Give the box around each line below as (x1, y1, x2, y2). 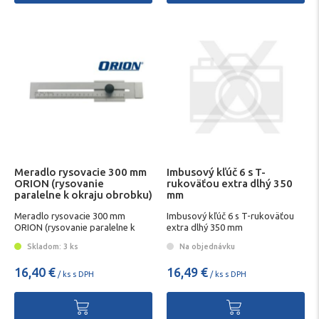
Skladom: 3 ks (25, 242, 78, 251)
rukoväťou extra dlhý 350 (167, 177, 293, 190)
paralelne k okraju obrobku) (14, 189, 152, 202)
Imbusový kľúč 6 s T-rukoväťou (167, 210, 294, 221)
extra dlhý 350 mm (167, 221, 243, 232)
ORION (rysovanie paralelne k (14, 221, 135, 232)
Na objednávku (177, 242, 235, 251)
